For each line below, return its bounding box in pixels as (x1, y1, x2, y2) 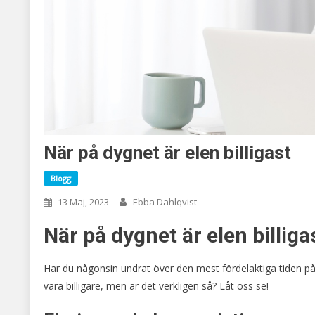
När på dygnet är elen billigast (44, 141, 291, 163)
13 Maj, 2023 (58, 195, 109, 208)
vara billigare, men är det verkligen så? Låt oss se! (44, 278, 269, 292)
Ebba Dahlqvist (133, 195, 197, 208)
